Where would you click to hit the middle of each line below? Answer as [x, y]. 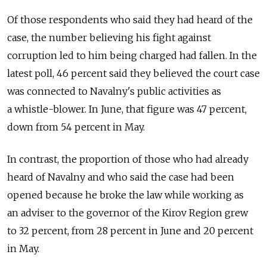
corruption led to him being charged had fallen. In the [132, 55]
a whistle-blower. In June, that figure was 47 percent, [127, 109]
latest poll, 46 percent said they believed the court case [133, 73]
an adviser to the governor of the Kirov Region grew [128, 212]
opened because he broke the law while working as [125, 195]
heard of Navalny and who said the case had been [121, 177]
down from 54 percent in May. [76, 127]
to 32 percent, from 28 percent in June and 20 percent [130, 230]
